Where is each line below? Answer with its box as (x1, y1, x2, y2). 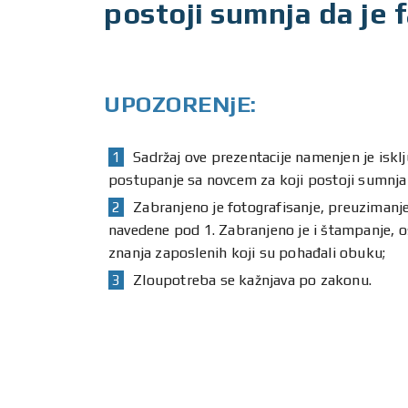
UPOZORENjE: (104, 91, 257, 117)
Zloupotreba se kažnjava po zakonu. (133, 271, 372, 289)
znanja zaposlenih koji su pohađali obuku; (108, 244, 386, 261)
